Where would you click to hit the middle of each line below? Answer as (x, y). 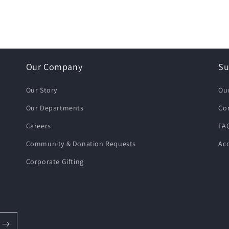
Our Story (42, 90)
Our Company (54, 67)
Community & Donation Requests (81, 144)
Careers (38, 126)
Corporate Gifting (55, 162)
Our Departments (55, 108)
